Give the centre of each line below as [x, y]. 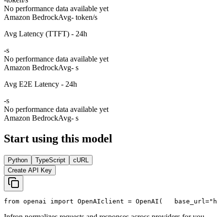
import [62, 201]
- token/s [84, 17]
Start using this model [58, 138]
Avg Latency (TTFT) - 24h [46, 33]
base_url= [186, 201]
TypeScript [50, 160]
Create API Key [30, 170]
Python [18, 160]
